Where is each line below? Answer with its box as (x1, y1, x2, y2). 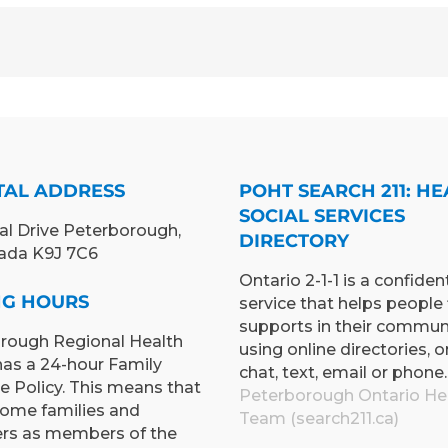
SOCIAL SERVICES (239, 205, 405, 228)
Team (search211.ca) (239, 409, 399, 429)
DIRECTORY (239, 230, 349, 253)
